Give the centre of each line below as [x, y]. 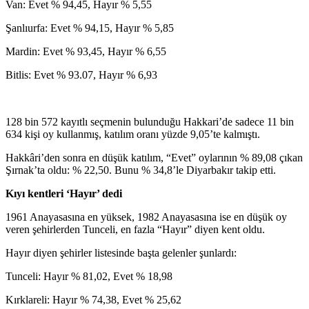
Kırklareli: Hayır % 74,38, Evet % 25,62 [93, 300]
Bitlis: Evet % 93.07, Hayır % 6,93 [81, 75]
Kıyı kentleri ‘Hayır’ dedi [64, 194]
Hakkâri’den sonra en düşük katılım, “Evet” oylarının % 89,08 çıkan [154, 158]
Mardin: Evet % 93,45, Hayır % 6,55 [86, 52]
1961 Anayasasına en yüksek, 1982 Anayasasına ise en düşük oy [146, 217]
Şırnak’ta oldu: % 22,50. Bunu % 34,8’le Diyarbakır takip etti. [141, 170]
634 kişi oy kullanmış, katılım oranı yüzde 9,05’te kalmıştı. [133, 134]
